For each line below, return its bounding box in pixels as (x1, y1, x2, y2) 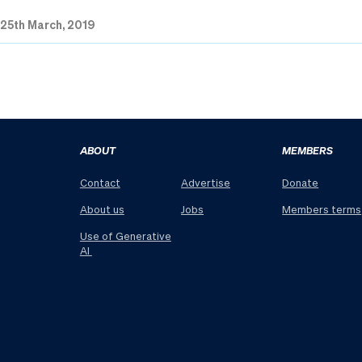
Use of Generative (79, 229, 171, 243)
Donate (282, 175, 319, 190)
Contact (79, 175, 120, 190)
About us (79, 202, 124, 217)
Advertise (181, 175, 230, 190)
